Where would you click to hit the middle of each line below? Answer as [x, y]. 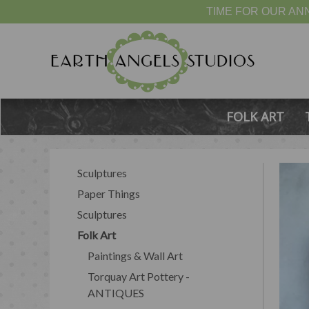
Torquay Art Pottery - [139, 276]
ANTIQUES [116, 292]
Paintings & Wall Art [135, 255]
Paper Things [109, 193]
